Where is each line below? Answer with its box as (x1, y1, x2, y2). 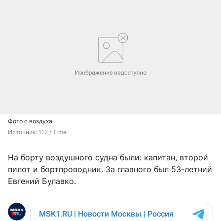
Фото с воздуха (8, 117, 52, 125)
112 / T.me (38, 128, 67, 136)
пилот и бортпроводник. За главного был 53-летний (8, 164, 212, 174)
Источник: (8, 128, 38, 136)
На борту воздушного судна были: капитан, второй (8, 152, 208, 162)
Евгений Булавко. (8, 176, 76, 186)
